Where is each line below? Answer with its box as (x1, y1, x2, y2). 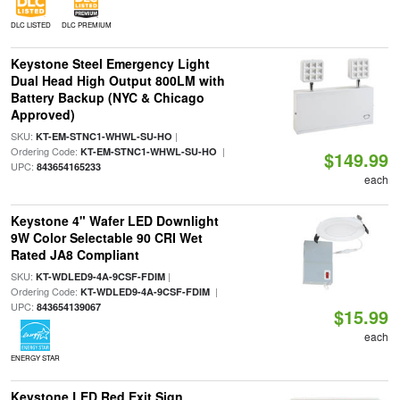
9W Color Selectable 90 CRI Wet (10, 229, 203, 246)
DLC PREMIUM (61, 20, 112, 29)
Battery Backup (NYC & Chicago (10, 88, 204, 106)
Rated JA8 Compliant (10, 246, 139, 263)
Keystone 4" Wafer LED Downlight (10, 212, 219, 229)
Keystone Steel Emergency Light (10, 54, 210, 72)
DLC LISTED (10, 20, 51, 29)
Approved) (10, 105, 75, 123)
